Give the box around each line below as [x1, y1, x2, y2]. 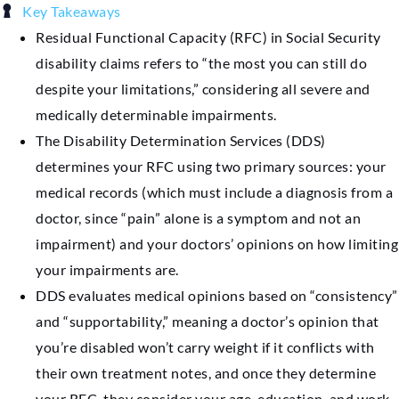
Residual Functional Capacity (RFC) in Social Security [36, 28, 381, 45]
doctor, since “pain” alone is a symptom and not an [36, 208, 361, 226]
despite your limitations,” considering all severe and [36, 79, 370, 97]
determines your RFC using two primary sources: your [36, 157, 387, 175]
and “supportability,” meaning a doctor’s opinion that [36, 312, 379, 330]
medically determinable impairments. [36, 105, 277, 123]
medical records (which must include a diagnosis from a [36, 183, 393, 200]
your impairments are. [36, 260, 179, 278]
